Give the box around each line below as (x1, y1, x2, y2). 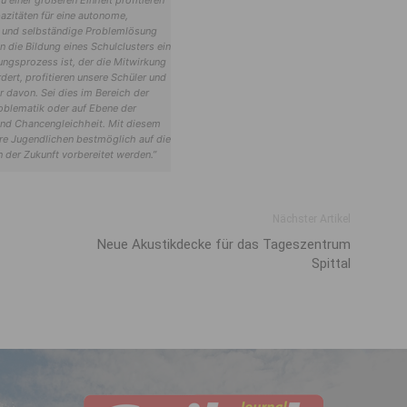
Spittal (312, 255, 351, 272)
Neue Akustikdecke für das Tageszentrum (97, 236, 351, 253)
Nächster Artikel (273, 213, 351, 225)
